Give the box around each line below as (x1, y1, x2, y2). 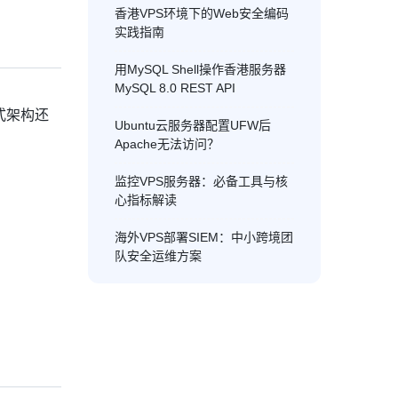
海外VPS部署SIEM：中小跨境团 (114, 230, 293, 244)
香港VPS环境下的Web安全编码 (114, 6, 289, 20)
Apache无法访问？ (114, 137, 219, 151)
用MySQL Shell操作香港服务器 (114, 62, 286, 76)
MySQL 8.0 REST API (114, 81, 235, 95)
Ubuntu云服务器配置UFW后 (114, 118, 271, 132)
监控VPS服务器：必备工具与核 (114, 174, 288, 188)
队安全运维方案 (114, 249, 202, 263)
